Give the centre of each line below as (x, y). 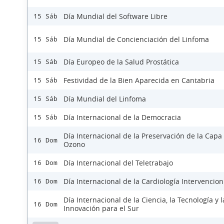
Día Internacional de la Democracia (122, 117)
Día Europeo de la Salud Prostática (121, 62)
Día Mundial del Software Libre (115, 16)
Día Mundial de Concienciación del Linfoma (136, 39)
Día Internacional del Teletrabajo (118, 163)
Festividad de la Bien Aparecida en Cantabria (139, 80)
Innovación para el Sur (101, 208)
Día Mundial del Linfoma (105, 99)
